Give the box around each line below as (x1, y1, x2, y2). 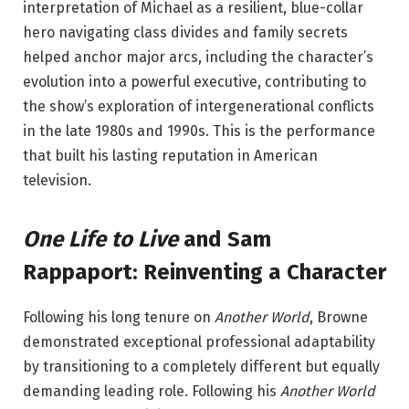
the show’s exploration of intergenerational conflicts (23, 98, 374, 116)
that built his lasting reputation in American (23, 147, 318, 165)
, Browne (309, 308, 368, 326)
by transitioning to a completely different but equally (23, 357, 380, 375)
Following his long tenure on (23, 308, 215, 326)
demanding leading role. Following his (23, 382, 280, 400)
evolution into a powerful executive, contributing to (23, 73, 366, 91)
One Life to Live (23, 225, 178, 252)
